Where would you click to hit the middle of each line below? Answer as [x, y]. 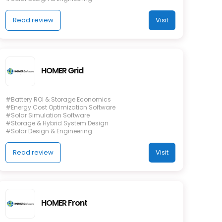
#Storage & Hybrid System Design [57, 123]
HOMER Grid [62, 70]
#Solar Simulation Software [48, 115]
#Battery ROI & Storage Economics [58, 99]
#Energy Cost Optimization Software [61, 107]
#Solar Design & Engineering [49, 131]
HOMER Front [64, 203]
